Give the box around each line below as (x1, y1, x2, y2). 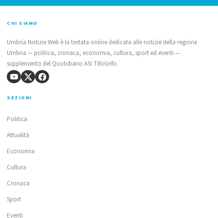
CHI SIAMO (7, 19, 38, 27)
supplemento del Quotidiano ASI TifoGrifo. (7, 59, 118, 69)
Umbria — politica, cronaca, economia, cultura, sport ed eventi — (7, 49, 180, 58)
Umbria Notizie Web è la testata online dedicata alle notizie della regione (7, 38, 197, 47)
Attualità (7, 131, 29, 140)
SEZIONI (7, 94, 32, 102)
